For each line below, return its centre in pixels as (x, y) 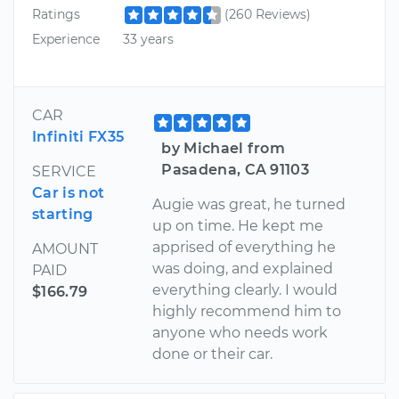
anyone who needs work (240, 332)
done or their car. (213, 354)
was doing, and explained (243, 268)
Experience (66, 39)
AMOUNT (65, 248)
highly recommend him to (247, 311)
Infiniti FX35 (78, 136)
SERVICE (64, 171)
